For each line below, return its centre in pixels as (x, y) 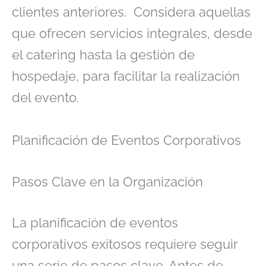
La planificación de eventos (95, 223)
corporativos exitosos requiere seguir (125, 244)
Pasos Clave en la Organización (107, 181)
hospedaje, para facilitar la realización (126, 76)
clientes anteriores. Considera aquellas (131, 12)
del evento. (47, 98)
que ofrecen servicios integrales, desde (132, 34)
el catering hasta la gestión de (103, 55)
